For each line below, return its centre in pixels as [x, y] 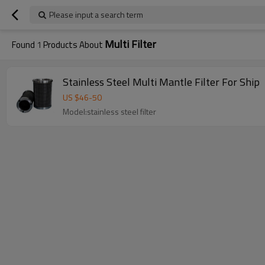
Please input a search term [96, 14]
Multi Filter [130, 44]
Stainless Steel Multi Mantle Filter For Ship [161, 82]
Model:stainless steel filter [109, 112]
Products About [73, 45]
